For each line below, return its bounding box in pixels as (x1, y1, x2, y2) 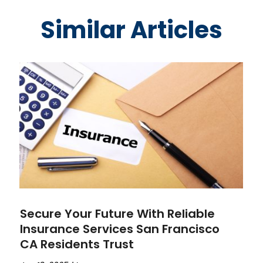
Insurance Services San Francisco (20, 220, 220, 237)
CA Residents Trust (20, 235, 134, 252)
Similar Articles (41, 13, 222, 46)
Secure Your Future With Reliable (20, 205, 215, 222)
